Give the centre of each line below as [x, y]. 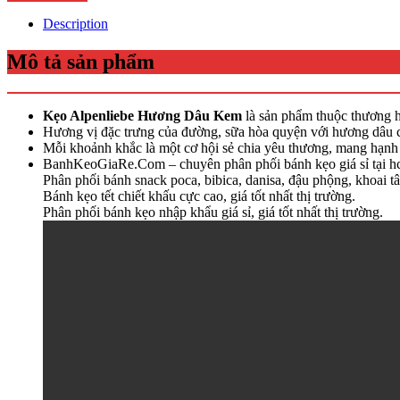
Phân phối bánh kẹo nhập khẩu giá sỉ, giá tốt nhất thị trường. [213, 212]
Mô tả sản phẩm [81, 62]
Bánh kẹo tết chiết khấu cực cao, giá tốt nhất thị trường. [199, 196]
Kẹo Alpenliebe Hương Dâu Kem [142, 116]
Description [75, 24]
